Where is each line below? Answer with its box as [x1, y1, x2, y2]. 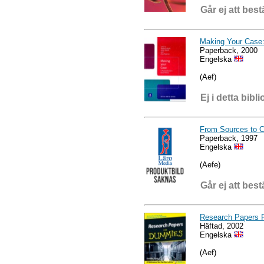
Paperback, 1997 [200, 133, 258, 143]
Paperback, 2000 [200, 45, 258, 55]
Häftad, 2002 [200, 221, 243, 230]
